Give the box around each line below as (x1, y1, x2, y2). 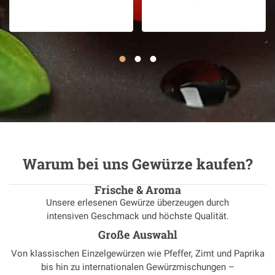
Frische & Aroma (94, 182, 181, 198)
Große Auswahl (98, 227, 177, 242)
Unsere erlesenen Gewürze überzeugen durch (46, 197, 229, 209)
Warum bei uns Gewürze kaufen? (22, 154, 253, 174)
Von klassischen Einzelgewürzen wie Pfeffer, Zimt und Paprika (10, 248, 265, 260)
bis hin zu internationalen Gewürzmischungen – (41, 261, 234, 273)
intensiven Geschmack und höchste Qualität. (46, 211, 229, 222)
